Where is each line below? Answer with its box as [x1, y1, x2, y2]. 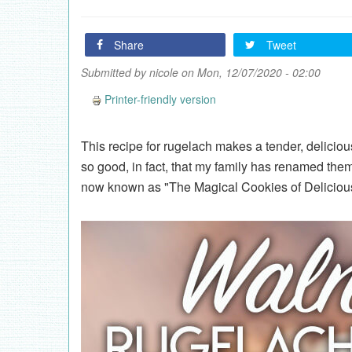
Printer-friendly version [104, 91, 216, 107]
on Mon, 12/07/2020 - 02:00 [178, 64, 321, 80]
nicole [149, 64, 178, 80]
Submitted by [81, 64, 149, 80]
